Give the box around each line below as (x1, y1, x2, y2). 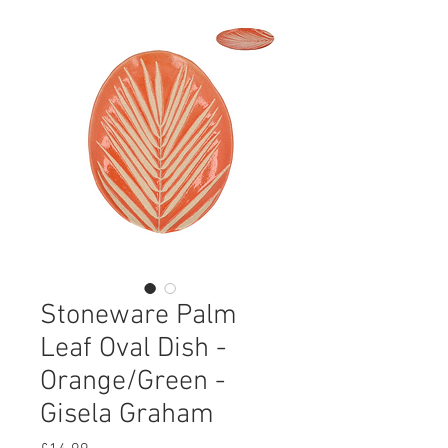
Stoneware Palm (40, 299, 237, 333)
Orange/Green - (40, 365, 225, 399)
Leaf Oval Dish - (40, 332, 226, 366)
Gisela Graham (40, 398, 214, 432)
